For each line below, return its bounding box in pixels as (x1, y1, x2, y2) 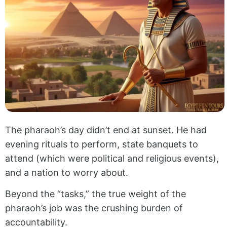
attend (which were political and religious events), (5, 153, 219, 164)
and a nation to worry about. (5, 167, 128, 178)
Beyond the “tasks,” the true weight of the (5, 188, 186, 200)
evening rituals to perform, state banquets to (5, 139, 198, 149)
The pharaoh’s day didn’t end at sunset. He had (5, 125, 207, 135)
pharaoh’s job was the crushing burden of (5, 203, 183, 214)
